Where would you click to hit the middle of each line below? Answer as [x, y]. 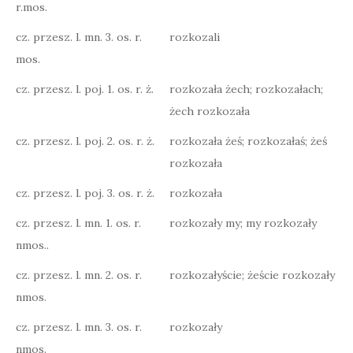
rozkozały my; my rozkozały [243, 223]
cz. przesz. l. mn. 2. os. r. [79, 275]
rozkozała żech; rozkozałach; [246, 89]
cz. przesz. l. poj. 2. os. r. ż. [85, 141]
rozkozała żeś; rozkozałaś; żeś [248, 141]
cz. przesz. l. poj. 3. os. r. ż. [85, 193]
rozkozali [195, 37]
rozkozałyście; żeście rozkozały [252, 275]
